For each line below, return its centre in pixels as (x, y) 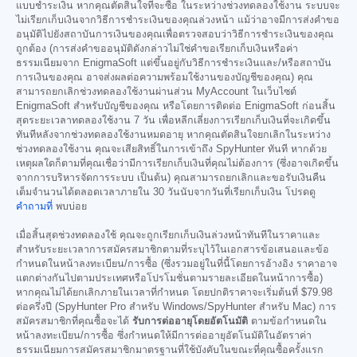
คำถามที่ (34, 207)
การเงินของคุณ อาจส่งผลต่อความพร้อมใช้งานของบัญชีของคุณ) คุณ (165, 78)
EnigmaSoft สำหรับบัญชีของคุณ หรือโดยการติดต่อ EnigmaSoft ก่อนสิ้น (176, 106)
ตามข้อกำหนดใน (287, 322)
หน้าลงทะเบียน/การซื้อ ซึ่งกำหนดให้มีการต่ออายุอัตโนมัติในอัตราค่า (164, 336)
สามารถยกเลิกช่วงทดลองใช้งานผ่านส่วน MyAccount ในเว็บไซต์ (156, 92)
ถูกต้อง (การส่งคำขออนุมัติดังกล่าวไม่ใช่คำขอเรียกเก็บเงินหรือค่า (157, 49)
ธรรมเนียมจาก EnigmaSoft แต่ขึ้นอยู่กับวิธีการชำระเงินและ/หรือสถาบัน (174, 63)
